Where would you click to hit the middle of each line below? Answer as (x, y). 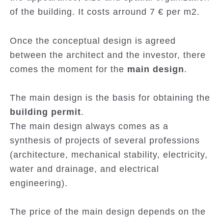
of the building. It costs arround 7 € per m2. (105, 12)
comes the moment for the (69, 69)
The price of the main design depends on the (108, 212)
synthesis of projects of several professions (105, 140)
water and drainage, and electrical (84, 169)
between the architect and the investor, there (108, 55)
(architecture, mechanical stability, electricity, (109, 155)
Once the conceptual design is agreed (93, 41)
